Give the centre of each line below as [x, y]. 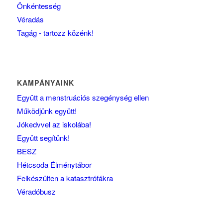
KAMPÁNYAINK [45, 83]
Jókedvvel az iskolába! [54, 124]
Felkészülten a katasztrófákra [65, 178]
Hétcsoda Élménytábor [54, 165]
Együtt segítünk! [43, 138]
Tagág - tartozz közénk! [55, 33]
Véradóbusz [36, 192]
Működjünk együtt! [47, 111]
